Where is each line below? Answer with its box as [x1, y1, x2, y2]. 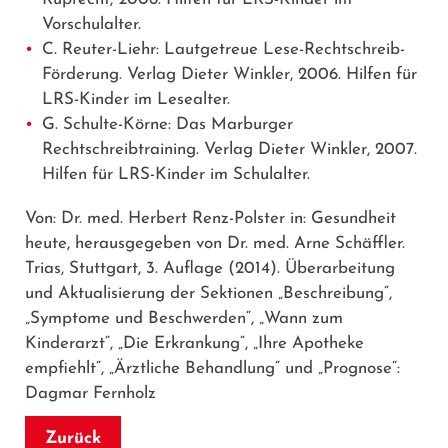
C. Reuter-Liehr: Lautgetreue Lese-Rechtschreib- [42, 40, 405, 58]
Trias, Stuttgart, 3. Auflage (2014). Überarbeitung [25, 259, 395, 277]
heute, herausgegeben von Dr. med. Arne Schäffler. [25, 234, 405, 252]
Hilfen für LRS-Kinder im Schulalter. [42, 165, 310, 183]
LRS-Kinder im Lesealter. [42, 90, 230, 108]
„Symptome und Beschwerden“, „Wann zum [25, 309, 343, 327]
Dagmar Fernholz [25, 384, 156, 402]
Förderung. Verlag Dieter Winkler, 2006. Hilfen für [42, 65, 417, 83]
